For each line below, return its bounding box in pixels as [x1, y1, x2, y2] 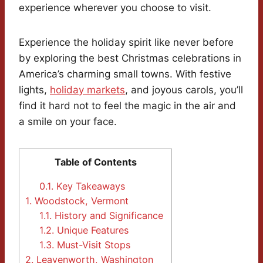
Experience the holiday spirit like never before [19, 36, 234, 49]
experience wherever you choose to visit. [19, 2, 211, 14]
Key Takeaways [53, 180, 126, 193]
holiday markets [50, 84, 125, 96]
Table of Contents [54, 156, 137, 168]
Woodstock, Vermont [32, 195, 129, 207]
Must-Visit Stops [54, 239, 131, 251]
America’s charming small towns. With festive [19, 68, 231, 80]
